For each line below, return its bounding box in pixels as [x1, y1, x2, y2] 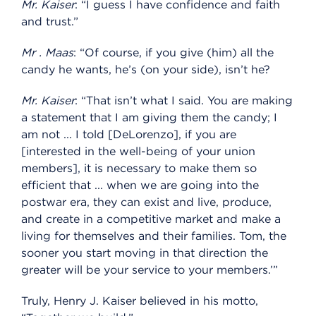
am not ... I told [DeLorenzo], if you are [21, 128, 236, 142]
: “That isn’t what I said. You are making [75, 94, 293, 108]
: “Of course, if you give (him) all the [73, 46, 274, 60]
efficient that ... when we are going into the [21, 178, 259, 193]
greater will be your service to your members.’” [21, 263, 278, 277]
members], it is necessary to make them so [21, 162, 257, 176]
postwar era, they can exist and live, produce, [21, 195, 272, 209]
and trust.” [21, 15, 78, 29]
